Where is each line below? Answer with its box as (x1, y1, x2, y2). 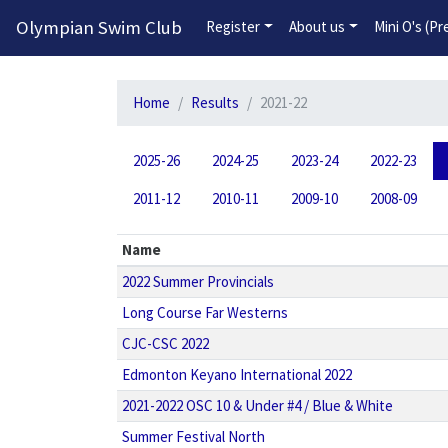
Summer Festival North (121, 427, 265, 446)
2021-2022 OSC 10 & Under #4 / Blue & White (121, 396, 393, 415)
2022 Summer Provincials (121, 272, 274, 291)
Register (206, 17, 260, 36)
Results (191, 93, 239, 112)
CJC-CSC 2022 (121, 334, 209, 353)
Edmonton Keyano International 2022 (121, 365, 352, 384)
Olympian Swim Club (16, 16, 182, 39)
